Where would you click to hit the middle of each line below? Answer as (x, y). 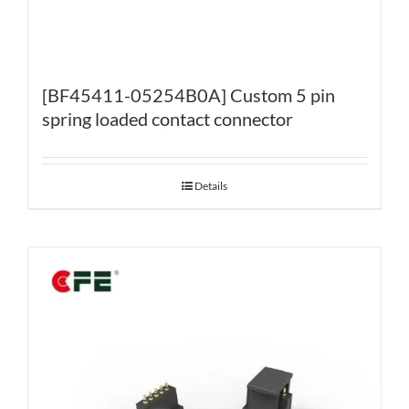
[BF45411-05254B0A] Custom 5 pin (189, 95)
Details (211, 186)
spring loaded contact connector (168, 119)
